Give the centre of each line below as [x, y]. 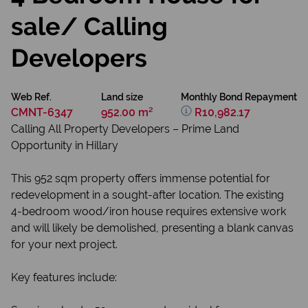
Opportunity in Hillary [65, 145]
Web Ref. [31, 97]
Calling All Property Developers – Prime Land [125, 129]
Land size [122, 97]
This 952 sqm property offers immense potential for [141, 178]
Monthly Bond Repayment [239, 97]
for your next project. [64, 244]
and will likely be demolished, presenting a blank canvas [152, 228]
